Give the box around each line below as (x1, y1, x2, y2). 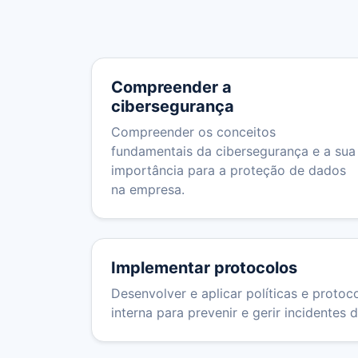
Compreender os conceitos (111, 124, 276, 141)
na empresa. (111, 181, 185, 198)
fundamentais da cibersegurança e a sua (111, 143, 356, 160)
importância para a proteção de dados (111, 162, 346, 179)
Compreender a (111, 78, 232, 97)
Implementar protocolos (111, 258, 297, 278)
